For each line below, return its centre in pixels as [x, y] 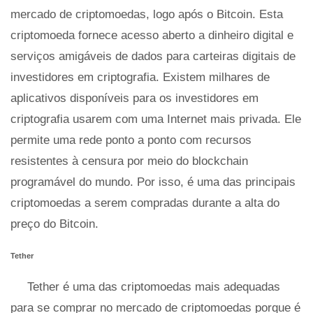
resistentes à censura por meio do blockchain [129, 161]
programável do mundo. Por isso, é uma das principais [153, 182]
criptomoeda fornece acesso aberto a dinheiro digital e [152, 35]
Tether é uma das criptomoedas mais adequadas [154, 287]
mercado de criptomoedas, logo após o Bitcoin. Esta [147, 14]
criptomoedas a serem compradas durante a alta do [145, 203]
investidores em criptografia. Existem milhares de [140, 77]
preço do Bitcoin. [54, 224]
